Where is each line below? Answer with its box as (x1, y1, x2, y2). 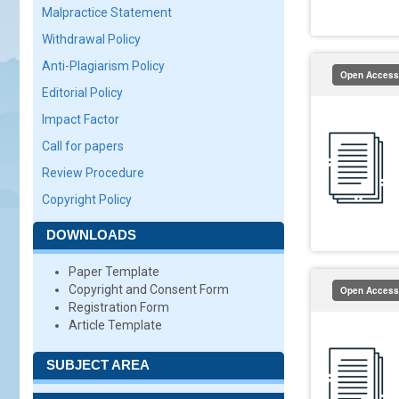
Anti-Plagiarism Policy (42, 59, 165, 73)
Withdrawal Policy (42, 32, 141, 46)
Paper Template (69, 265, 159, 279)
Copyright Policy (42, 192, 132, 207)
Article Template (69, 318, 162, 332)
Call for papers (42, 139, 124, 153)
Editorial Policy (42, 85, 123, 100)
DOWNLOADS (46, 227, 136, 242)
